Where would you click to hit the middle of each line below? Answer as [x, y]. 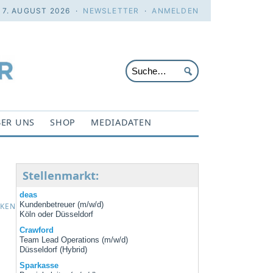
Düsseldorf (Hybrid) [54, 250]
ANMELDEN [175, 11]
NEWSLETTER [111, 11]
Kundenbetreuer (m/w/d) [62, 205]
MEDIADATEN [121, 122]
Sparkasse [39, 266]
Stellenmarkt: [61, 175]
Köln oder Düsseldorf [57, 214]
